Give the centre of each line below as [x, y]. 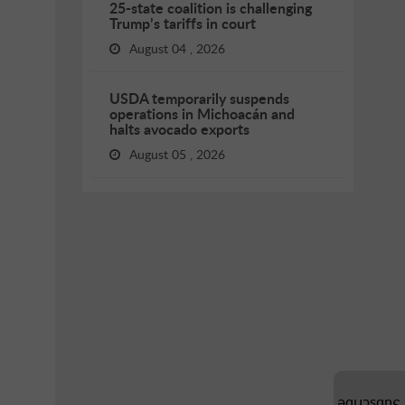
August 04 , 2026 [177, 48]
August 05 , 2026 [177, 154]
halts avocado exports [179, 129]
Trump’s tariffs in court [183, 23]
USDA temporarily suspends [199, 98]
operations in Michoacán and [202, 113]
